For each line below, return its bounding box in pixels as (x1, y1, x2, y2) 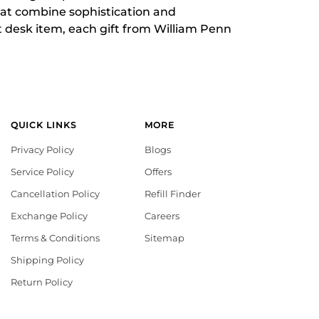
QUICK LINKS (10, 120, 76, 130)
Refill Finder (145, 188, 202, 199)
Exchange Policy (10, 210, 88, 221)
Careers (145, 210, 180, 221)
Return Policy (10, 276, 73, 288)
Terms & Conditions (10, 232, 100, 244)
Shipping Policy (10, 254, 84, 266)
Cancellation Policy (10, 188, 100, 199)
